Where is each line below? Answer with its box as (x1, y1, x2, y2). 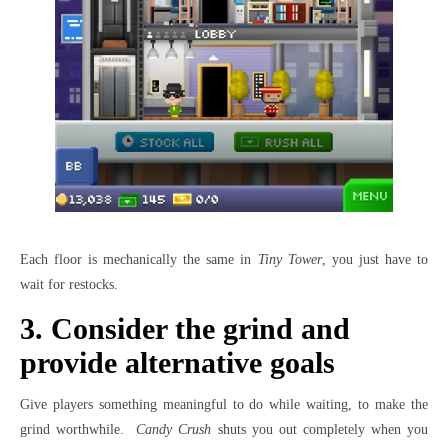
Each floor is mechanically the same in (20, 251, 258, 267)
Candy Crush (136, 421, 212, 437)
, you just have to (321, 251, 429, 267)
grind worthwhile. (20, 421, 137, 437)
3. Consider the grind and (20, 311, 350, 345)
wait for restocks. (20, 276, 118, 292)
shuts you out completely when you (211, 421, 429, 437)
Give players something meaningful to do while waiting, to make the (20, 396, 428, 412)
